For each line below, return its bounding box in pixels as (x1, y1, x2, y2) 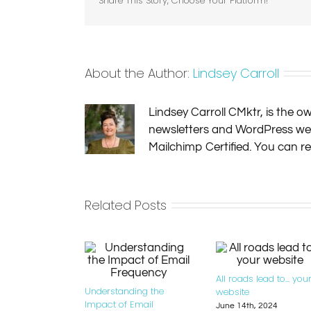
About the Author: (85, 64, 193, 82)
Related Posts (85, 196, 167, 214)
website (216, 285, 249, 299)
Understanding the (85, 285, 164, 299)
